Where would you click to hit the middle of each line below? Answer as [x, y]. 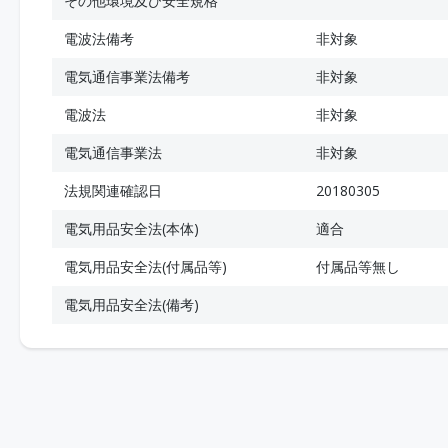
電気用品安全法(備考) [131, 304]
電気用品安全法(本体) [131, 228]
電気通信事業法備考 [127, 76]
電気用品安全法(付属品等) [145, 266]
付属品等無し [358, 266]
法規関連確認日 [113, 190]
